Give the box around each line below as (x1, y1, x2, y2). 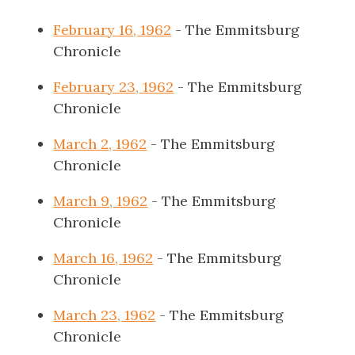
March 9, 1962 (53, 192, 148, 210)
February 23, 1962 (53, 78, 174, 96)
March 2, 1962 (53, 135, 147, 153)
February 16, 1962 (53, 21, 172, 39)
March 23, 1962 (53, 306, 156, 324)
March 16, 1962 (53, 249, 154, 267)
